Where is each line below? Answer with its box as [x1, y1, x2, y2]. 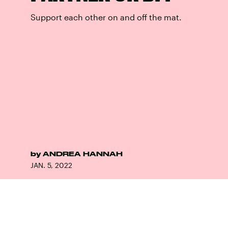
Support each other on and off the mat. [31, 12, 182, 22]
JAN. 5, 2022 [31, 161, 72, 169]
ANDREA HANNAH [43, 150, 123, 157]
